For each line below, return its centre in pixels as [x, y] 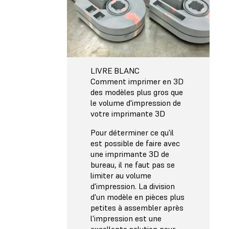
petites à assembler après [137, 208]
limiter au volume [121, 176]
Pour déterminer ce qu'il [132, 133]
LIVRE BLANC [115, 71]
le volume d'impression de [136, 103]
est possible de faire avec [135, 143]
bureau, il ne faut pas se [133, 165]
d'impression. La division [133, 186]
